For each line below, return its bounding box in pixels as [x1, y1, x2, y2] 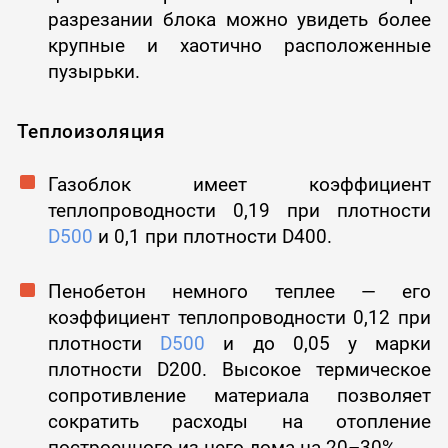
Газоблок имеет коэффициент [47, 172, 432, 196]
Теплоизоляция [16, 119, 166, 143]
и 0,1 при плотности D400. [92, 224, 332, 248]
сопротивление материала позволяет [47, 384, 432, 408]
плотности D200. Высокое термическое [47, 358, 432, 382]
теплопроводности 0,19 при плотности [47, 198, 432, 222]
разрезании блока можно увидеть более [47, 7, 432, 31]
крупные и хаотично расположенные [47, 33, 432, 57]
